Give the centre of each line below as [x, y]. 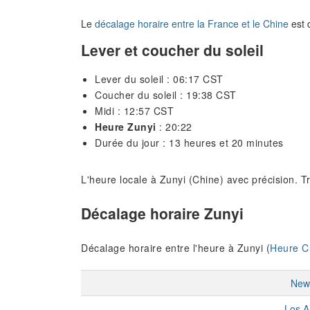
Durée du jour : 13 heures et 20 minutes [189, 142]
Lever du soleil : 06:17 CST [159, 79]
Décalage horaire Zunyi [162, 213]
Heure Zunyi [126, 126]
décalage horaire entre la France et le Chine [192, 24]
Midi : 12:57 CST [134, 110]
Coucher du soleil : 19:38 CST [166, 94]
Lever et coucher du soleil [172, 49]
